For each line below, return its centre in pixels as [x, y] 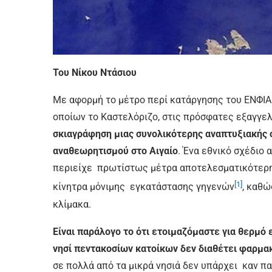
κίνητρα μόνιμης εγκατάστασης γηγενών [144, 187]
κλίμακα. [72, 204]
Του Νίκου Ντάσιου [95, 73]
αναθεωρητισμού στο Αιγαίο [115, 151]
